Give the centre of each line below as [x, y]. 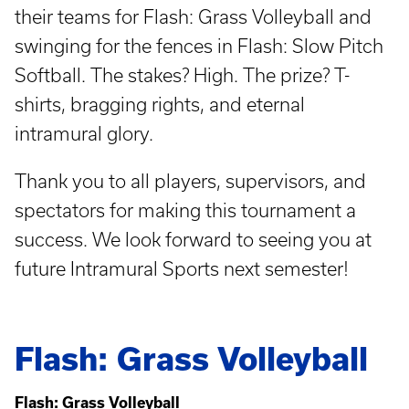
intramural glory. [84, 133]
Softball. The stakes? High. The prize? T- [182, 75]
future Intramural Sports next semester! [182, 268]
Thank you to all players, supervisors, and [190, 181]
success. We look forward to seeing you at [193, 239]
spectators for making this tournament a [185, 210]
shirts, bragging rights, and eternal [160, 104]
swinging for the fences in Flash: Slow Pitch [199, 46]
